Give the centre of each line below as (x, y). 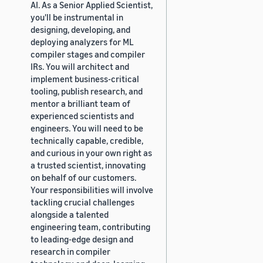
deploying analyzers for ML (82, 41)
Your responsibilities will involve (92, 189)
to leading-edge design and (82, 239)
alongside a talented (70, 214)
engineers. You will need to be (87, 128)
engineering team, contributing (90, 226)
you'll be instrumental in (77, 17)
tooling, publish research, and (87, 91)
